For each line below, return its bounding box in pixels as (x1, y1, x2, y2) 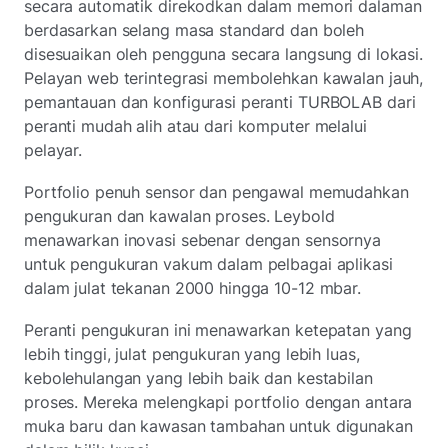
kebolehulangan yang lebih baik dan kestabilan (24, 367, 373, 388)
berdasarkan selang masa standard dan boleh (24, 19, 365, 40)
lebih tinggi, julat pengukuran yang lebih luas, (24, 343, 360, 364)
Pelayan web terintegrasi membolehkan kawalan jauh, (24, 67, 424, 88)
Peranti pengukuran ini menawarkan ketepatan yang (24, 319, 412, 340)
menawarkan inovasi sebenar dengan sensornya (24, 229, 381, 250)
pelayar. (24, 139, 83, 160)
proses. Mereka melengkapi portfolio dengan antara (24, 391, 413, 412)
